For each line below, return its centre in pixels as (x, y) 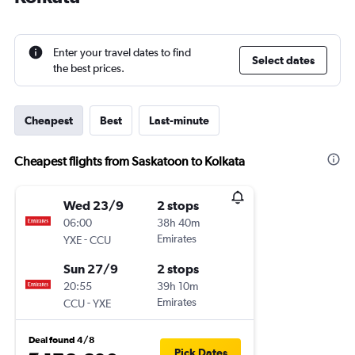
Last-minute (179, 120)
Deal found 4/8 (62, 340)
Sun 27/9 (91, 269)
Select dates (283, 60)
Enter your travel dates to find (122, 52)
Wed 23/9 (94, 205)
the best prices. (89, 68)
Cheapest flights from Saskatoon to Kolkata (130, 161)
